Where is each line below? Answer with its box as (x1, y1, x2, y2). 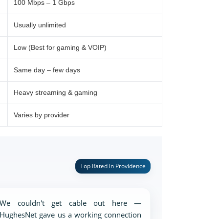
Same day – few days (14, 66, 80, 74)
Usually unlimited (14, 21, 66, 29)
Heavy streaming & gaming (14, 88, 97, 96)
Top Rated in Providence (80, 161, 146, 170)
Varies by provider (14, 111, 69, 119)
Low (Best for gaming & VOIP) (14, 44, 107, 51)
